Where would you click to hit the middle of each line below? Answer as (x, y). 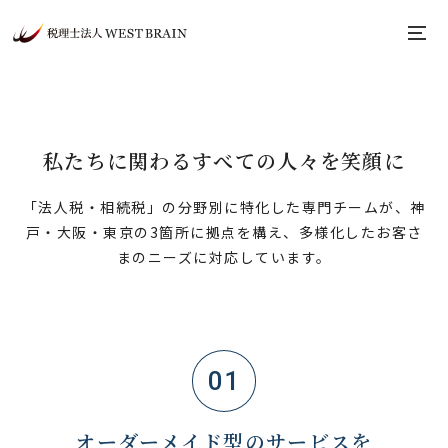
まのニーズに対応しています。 (224, 257)
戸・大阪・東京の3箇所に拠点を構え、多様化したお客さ (224, 232)
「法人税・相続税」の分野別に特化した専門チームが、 (216, 207)
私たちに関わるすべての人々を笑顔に (224, 160)
